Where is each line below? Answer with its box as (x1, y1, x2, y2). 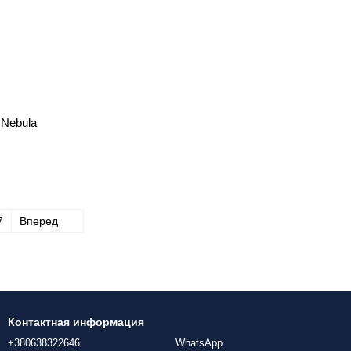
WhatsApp (175, 337, 223, 349)
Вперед (19, 215, 61, 227)
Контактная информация (8, 316, 144, 328)
